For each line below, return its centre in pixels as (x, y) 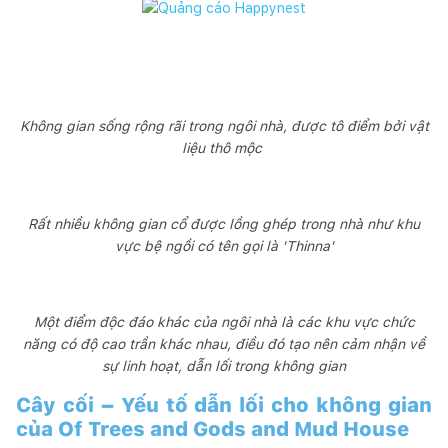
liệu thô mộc (224, 147)
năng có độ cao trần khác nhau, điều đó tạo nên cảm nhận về (224, 343)
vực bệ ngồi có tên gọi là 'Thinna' (224, 245)
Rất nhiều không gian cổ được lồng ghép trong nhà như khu (224, 223)
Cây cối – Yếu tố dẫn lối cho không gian (224, 404)
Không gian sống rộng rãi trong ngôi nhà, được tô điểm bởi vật (224, 125)
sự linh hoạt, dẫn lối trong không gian (224, 365)
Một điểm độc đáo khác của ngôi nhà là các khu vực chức (224, 321)
